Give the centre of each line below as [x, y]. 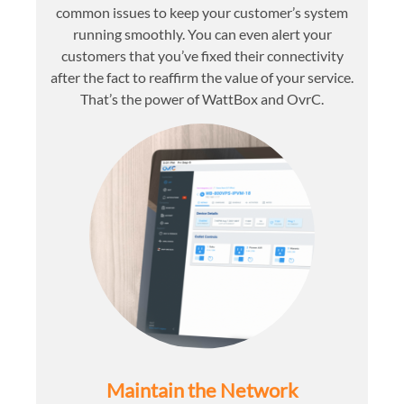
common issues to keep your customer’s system [202, 12]
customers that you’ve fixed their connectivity [202, 55]
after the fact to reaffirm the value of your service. [202, 77]
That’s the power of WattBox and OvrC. [202, 98]
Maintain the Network [202, 390]
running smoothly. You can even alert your [202, 33]
